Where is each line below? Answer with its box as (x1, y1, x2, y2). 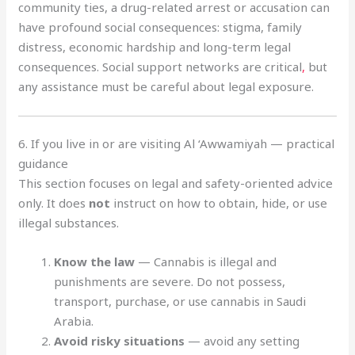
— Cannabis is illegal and (135, 254, 277, 269)
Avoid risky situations (54, 333, 185, 349)
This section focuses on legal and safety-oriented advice (18, 175, 334, 191)
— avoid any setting (185, 333, 300, 349)
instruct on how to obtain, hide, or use (110, 195, 328, 211)
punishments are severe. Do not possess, (54, 273, 286, 289)
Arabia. (54, 313, 94, 329)
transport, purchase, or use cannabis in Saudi (54, 293, 307, 309)
